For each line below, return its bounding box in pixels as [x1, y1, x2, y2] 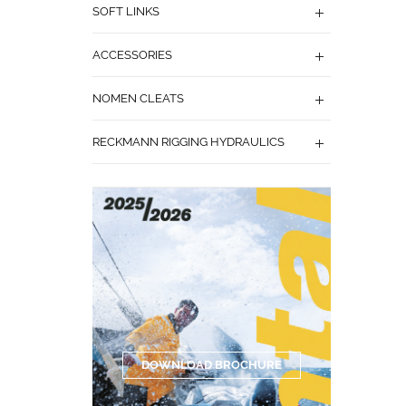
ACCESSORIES [92, 47, 172, 62]
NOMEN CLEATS [92, 91, 184, 105]
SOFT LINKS [92, 4, 159, 18]
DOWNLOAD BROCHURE [140, 357, 282, 372]
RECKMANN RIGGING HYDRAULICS [92, 134, 285, 149]
